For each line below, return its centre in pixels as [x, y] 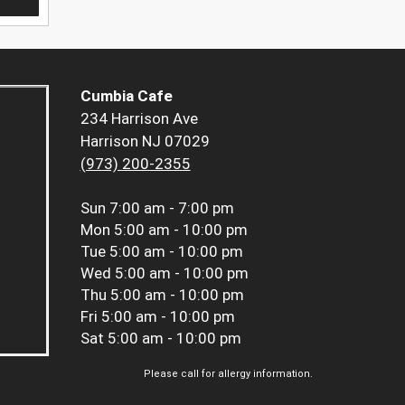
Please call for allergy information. [228, 374]
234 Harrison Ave [139, 119]
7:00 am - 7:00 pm [171, 208]
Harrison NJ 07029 [145, 141]
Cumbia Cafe [126, 96]
